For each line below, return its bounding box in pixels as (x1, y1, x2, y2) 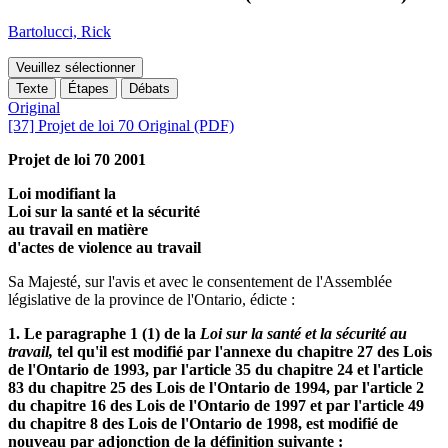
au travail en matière (8, 221, 148, 239)
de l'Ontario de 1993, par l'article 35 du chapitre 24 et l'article (8, 361, 423, 379)
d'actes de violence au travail (8, 239, 201, 257)
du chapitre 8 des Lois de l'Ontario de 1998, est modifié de (8, 415, 398, 433)
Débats (129, 81, 170, 97)
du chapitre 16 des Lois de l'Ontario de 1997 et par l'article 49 (8, 397, 424, 415)
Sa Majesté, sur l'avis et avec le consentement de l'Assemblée (8, 273, 392, 291)
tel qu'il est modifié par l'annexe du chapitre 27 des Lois (53, 343, 432, 361)
